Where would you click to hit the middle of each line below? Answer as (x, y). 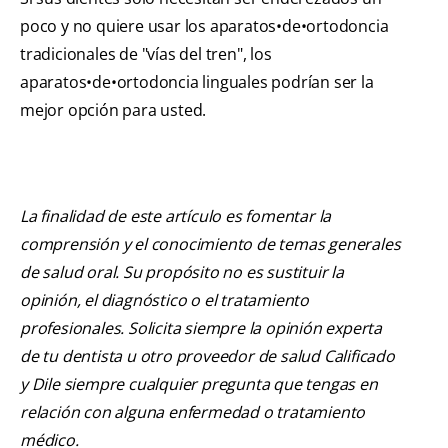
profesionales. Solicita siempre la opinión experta (201, 327)
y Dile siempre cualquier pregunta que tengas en (199, 383)
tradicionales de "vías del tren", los (146, 53)
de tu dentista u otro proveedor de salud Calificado (207, 355)
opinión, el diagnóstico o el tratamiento (165, 299)
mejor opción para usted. (113, 109)
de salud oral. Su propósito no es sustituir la (182, 271)
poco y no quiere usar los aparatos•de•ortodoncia (204, 25)
